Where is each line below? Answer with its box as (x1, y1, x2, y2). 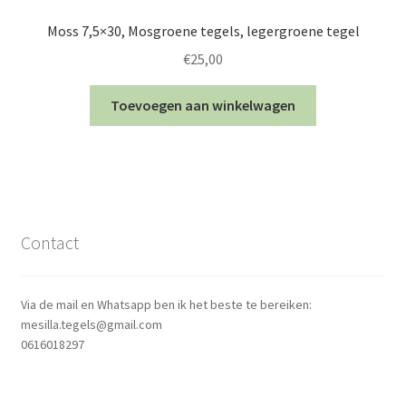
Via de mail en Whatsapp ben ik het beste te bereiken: (20, 295, 312, 313)
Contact (20, 231, 79, 255)
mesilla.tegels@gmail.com (20, 315, 162, 333)
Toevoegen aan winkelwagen (111, 95, 295, 114)
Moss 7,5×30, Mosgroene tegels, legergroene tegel (46, 22, 360, 41)
